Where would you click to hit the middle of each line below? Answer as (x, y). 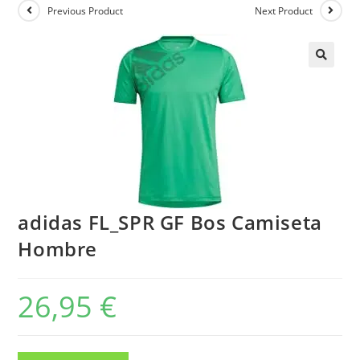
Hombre (58, 249)
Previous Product (86, 11)
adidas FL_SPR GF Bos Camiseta (170, 222)
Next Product (283, 11)
